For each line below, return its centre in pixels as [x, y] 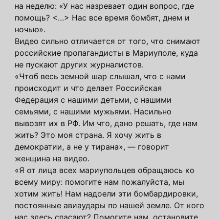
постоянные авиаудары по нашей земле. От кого [109, 205]
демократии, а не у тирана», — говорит [92, 146]
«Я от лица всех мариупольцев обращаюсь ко [105, 170]
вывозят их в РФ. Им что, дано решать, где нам [106, 123]
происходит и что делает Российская [88, 88]
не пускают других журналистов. [79, 64]
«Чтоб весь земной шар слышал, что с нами [100, 76]
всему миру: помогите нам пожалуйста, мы [99, 182]
